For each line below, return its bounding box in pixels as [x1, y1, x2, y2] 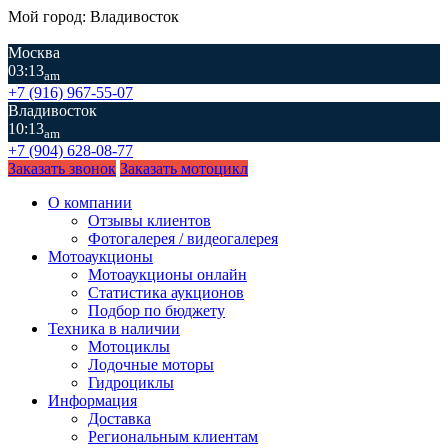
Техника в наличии [48, 320, 180, 338]
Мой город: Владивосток [8, 8, 179, 25]
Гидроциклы [88, 374, 174, 392]
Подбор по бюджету [88, 302, 225, 320]
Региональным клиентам [88, 428, 258, 446]
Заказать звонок [8, 160, 116, 178]
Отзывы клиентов [88, 212, 211, 230]
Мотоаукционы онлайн [88, 266, 247, 284]
